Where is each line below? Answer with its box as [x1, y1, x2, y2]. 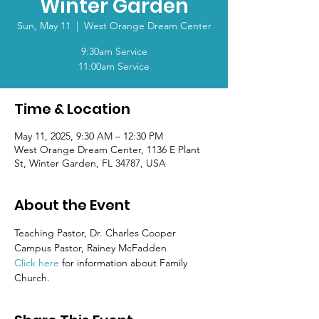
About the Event [14, 195, 130, 215]
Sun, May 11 [16, 19, 70, 32]
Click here [14, 256, 59, 269]
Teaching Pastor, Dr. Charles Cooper [14, 226, 176, 239]
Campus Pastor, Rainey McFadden [14, 241, 167, 254]
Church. [14, 271, 50, 284]
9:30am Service [80, 45, 147, 58]
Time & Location [14, 99, 130, 119]
